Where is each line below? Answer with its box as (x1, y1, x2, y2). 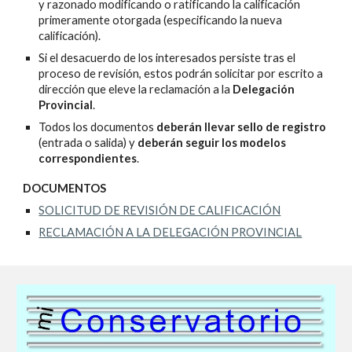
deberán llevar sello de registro (156, 120, 327, 134)
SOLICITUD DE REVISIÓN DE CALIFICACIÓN (38, 203, 281, 217)
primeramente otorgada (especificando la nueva (38, 13, 283, 27)
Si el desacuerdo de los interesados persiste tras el (38, 51, 296, 64)
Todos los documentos (38, 120, 157, 134)
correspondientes (38, 152, 137, 165)
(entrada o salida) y (38, 136, 138, 149)
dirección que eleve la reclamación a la (38, 82, 233, 96)
